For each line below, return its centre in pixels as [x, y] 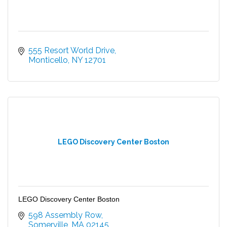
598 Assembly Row [65, 215]
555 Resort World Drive [71, 50]
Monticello [48, 60]
